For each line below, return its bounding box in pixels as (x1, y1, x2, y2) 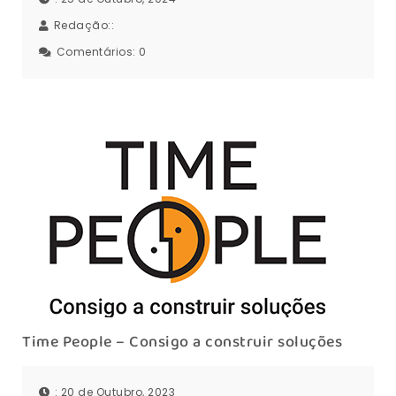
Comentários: (56, 44, 139, 60)
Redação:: (53, 18, 118, 34)
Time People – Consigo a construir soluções (22, 330, 342, 355)
